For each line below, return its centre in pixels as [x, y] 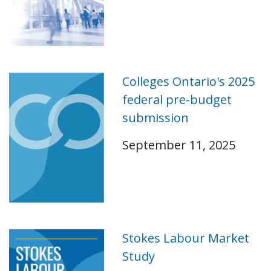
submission [155, 117]
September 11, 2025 [178, 145]
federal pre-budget [177, 99]
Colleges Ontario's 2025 [188, 81]
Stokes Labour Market [185, 238]
